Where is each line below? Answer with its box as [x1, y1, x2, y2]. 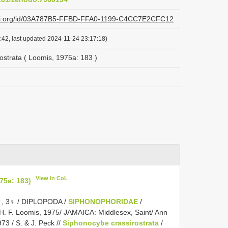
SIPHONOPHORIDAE [68, 197, 138, 206]
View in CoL [36, 175, 68, 181]
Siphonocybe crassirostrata [63, 218, 159, 227]
